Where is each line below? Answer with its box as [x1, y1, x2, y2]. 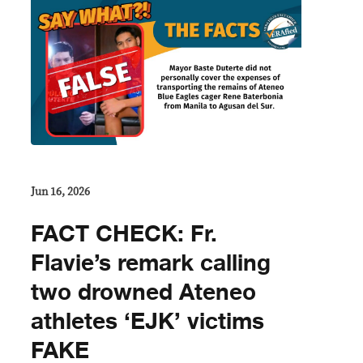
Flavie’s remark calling [31, 245, 271, 283]
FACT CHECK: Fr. [31, 216, 217, 254]
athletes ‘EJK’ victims [31, 303, 264, 341]
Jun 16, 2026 [31, 186, 90, 199]
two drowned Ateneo [31, 274, 256, 312]
